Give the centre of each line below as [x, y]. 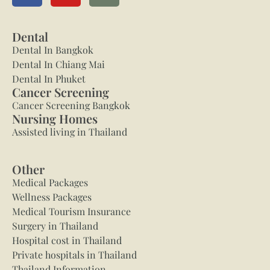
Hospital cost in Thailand [67, 240]
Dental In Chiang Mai [58, 64]
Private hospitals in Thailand [74, 254]
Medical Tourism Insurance [71, 211]
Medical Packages [50, 182]
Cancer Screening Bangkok [71, 105]
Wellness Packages [52, 196]
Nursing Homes [55, 118]
